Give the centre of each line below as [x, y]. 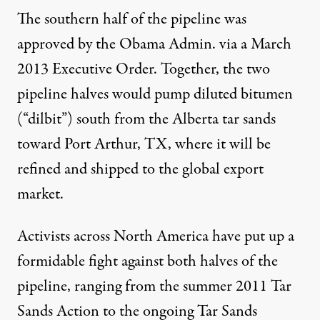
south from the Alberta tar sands [174, 119]
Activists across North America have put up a [156, 236]
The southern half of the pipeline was [132, 19]
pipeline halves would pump [105, 94]
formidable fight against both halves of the [147, 261]
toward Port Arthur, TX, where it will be [144, 144]
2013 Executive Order [85, 69]
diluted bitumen [243, 94]
